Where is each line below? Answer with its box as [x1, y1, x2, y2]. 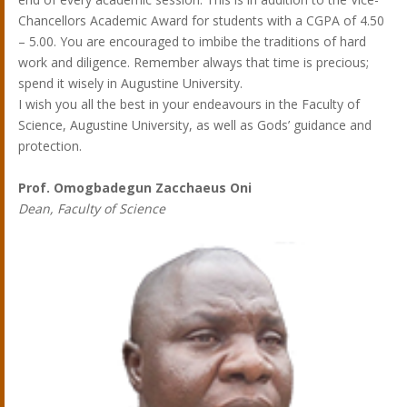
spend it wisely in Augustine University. [18, 74, 243, 92]
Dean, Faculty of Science [18, 199, 165, 217]
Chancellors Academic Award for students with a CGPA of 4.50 [18, 11, 384, 29]
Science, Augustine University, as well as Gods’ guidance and [18, 115, 372, 134]
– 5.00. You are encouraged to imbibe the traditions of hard [18, 32, 366, 50]
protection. [18, 136, 82, 154]
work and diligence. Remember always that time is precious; [18, 53, 369, 71]
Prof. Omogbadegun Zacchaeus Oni [18, 178, 252, 196]
